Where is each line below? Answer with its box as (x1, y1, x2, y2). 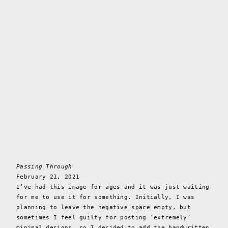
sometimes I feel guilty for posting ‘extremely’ (16, 214, 191, 221)
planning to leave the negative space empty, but (16, 204, 191, 211)
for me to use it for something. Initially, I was (16, 194, 195, 201)
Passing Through (16, 163, 72, 170)
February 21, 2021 (16, 174, 80, 181)
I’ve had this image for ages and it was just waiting (16, 184, 210, 191)
